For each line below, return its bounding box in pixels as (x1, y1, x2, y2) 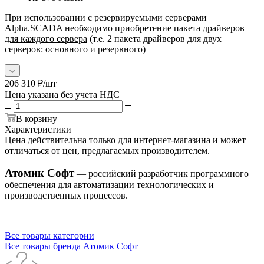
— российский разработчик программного (74, 168, 249, 179)
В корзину (16, 113, 57, 124)
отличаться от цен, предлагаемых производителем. (5, 145, 210, 156)
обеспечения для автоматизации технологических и (5, 179, 214, 190)
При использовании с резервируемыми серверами (5, 12, 207, 22)
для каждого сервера (5, 33, 87, 44)
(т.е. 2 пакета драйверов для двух (87, 33, 222, 44)
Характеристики (5, 124, 71, 134)
